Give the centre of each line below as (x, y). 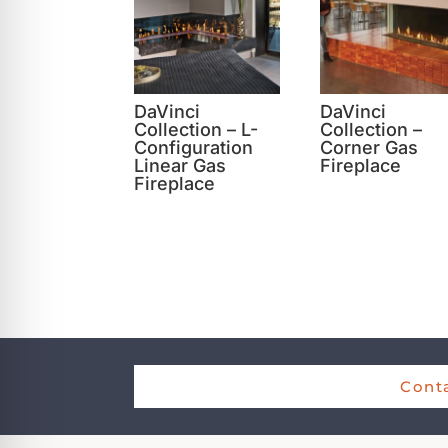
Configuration (194, 147)
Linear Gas (180, 165)
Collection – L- (196, 129)
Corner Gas (369, 147)
